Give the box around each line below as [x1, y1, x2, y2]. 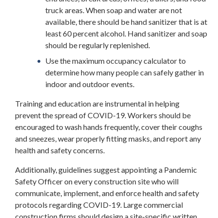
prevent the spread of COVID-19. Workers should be [15, 110, 191, 120]
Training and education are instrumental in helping [15, 98, 180, 108]
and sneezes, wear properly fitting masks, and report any [15, 133, 201, 143]
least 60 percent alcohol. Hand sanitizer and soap [45, 28, 208, 38]
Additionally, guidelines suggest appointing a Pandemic [15, 164, 197, 174]
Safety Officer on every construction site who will [15, 176, 179, 186]
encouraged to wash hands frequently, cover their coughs [15, 122, 202, 131]
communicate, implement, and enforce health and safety [15, 188, 199, 198]
